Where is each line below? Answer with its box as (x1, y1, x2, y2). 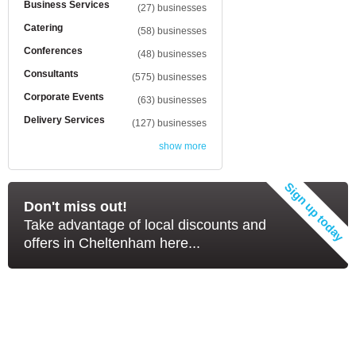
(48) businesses (137, 48, 207, 60)
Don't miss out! (24, 199, 127, 215)
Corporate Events (24, 91, 104, 103)
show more (159, 141, 207, 152)
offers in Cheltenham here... (24, 235, 200, 251)
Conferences (24, 45, 83, 56)
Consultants (24, 68, 79, 79)
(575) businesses (132, 72, 207, 83)
